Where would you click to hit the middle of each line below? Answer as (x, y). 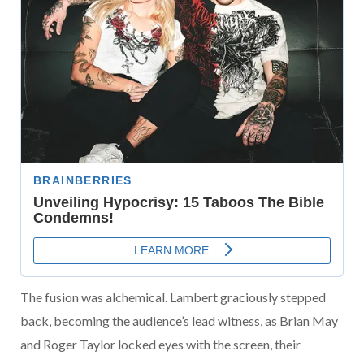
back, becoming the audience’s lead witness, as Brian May (179, 321)
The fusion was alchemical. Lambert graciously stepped (173, 297)
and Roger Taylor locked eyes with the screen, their (160, 344)
